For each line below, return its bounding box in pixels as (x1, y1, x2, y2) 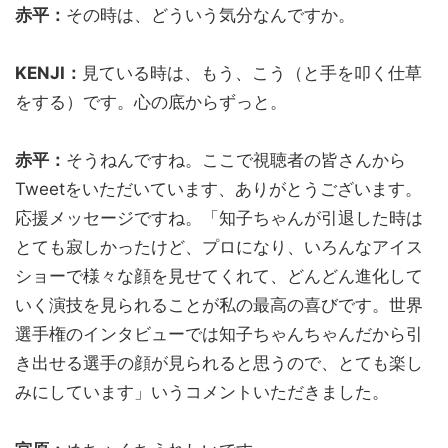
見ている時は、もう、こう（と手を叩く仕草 (82, 62, 422, 83)
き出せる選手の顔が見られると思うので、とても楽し (15, 352, 423, 373)
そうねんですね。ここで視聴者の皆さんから (66, 149, 406, 170)
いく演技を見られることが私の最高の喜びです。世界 (15, 294, 423, 315)
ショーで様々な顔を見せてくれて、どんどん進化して (15, 265, 423, 286)
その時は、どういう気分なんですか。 (66, 4, 355, 25)
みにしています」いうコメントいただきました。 (15, 381, 389, 402)
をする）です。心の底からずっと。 (15, 91, 287, 112)
